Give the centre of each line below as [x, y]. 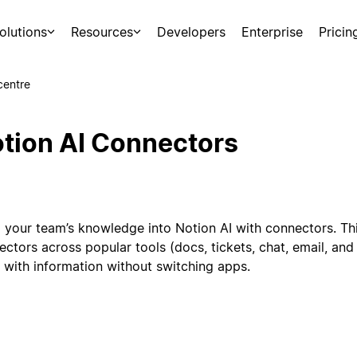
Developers [192, 32]
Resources [102, 32]
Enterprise [273, 32]
